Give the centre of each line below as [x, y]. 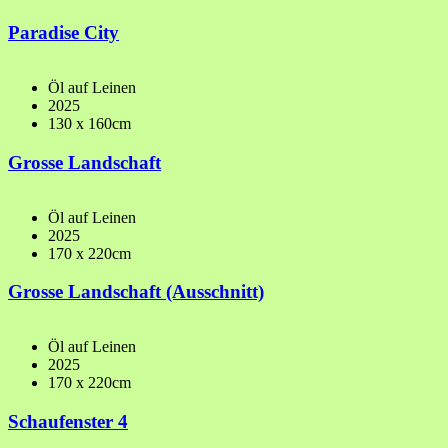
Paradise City [63, 33]
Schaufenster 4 [68, 421]
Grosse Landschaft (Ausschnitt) [136, 292]
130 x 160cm [89, 124]
